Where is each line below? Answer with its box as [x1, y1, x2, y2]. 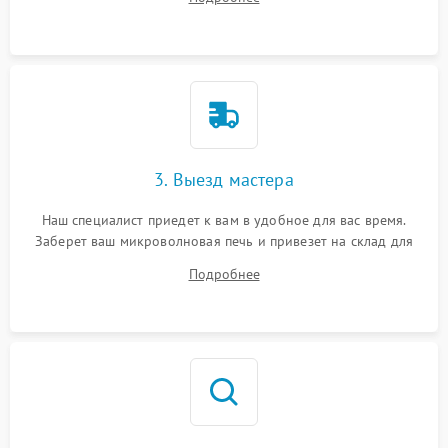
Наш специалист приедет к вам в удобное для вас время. [41, 211, 407, 229]
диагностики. [182, 253, 266, 271]
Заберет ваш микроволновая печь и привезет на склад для [34, 232, 414, 250]
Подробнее [188, 265, 260, 283]
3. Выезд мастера [154, 168, 294, 191]
